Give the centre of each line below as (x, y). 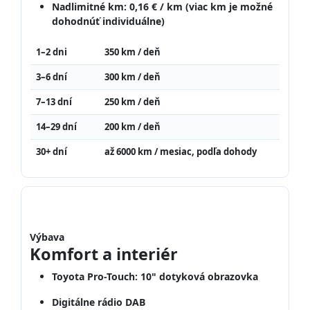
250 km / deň (133, 101)
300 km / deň (133, 76)
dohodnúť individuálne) (108, 21)
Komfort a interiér (104, 254)
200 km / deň (133, 126)
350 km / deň (133, 52)
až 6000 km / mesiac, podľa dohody (181, 151)
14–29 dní (56, 126)
